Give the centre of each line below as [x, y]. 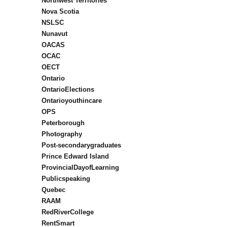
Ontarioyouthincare [71, 101]
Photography [62, 134]
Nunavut [54, 34]
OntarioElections [68, 90]
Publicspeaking [66, 179]
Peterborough [63, 123]
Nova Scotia [60, 12]
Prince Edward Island [75, 157]
